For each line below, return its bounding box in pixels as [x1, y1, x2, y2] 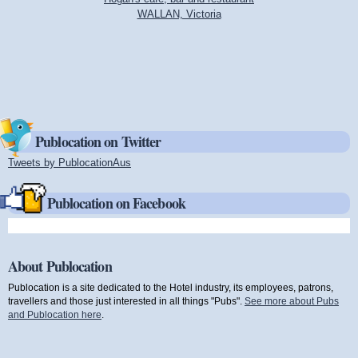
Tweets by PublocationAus [8, 157, 131, 169]
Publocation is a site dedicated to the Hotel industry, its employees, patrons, [8, 281, 333, 292]
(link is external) [131, 157, 205, 169]
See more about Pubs [245, 295, 339, 306]
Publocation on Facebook [46, 192, 185, 213]
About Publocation [8, 256, 112, 277]
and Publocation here [8, 308, 101, 320]
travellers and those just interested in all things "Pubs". [8, 295, 245, 306]
